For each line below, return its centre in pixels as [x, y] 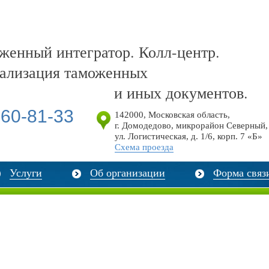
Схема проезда [144, 147]
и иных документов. [181, 92]
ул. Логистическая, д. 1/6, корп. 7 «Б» [189, 136]
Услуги [26, 173]
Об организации [128, 173]
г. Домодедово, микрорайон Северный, [191, 125]
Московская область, [189, 115]
